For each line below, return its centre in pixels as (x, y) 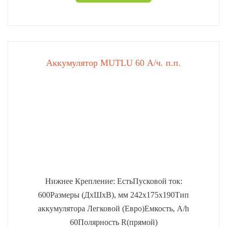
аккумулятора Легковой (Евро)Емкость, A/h (113, 209)
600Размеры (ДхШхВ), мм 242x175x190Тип (113, 195)
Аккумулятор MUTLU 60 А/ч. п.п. (113, 63)
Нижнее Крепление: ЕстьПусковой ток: (113, 181)
